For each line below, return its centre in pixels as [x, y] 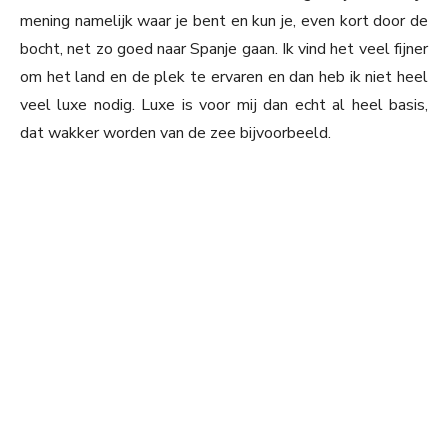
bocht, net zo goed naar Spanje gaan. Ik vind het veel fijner [224, 49]
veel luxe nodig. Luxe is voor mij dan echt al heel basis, [224, 105]
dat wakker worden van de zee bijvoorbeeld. [175, 133]
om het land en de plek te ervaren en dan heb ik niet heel [224, 77]
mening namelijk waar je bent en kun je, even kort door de [224, 21]
